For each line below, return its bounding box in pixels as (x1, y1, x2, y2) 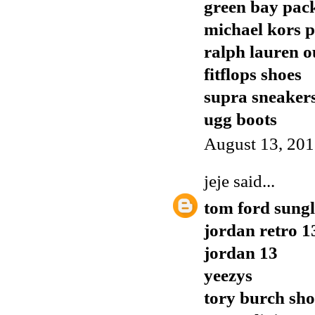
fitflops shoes (204, 64, 302, 84)
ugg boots (204, 109, 277, 129)
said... (229, 172, 275, 191)
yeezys (204, 266, 252, 285)
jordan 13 (204, 243, 278, 263)
